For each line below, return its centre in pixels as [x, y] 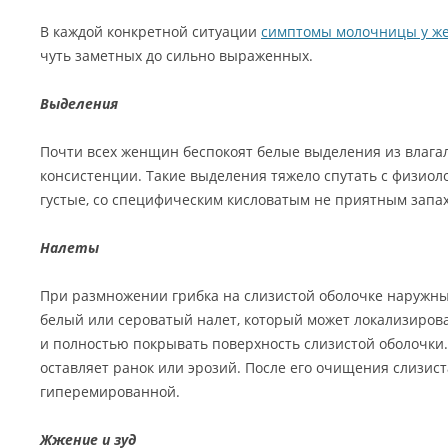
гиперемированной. [110, 391]
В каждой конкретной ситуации [150, 31]
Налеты [69, 247]
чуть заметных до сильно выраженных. [176, 55]
